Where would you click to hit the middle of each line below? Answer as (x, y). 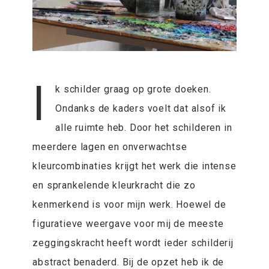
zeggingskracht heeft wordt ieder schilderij (133, 243)
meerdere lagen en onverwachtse (110, 147)
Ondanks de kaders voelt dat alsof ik (141, 109)
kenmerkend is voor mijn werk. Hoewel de (129, 205)
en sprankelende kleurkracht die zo (114, 186)
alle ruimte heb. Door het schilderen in (144, 128)
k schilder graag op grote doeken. (133, 89)
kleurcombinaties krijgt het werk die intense (134, 166)
